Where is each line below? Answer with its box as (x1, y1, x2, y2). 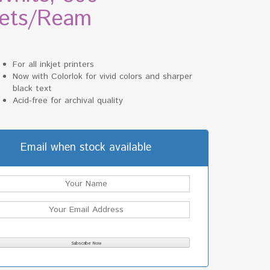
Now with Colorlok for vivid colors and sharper (13, 70, 193, 83)
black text (13, 82, 52, 95)
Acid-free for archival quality (13, 94, 124, 107)
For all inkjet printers (13, 58, 95, 71)
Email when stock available (20, 139, 152, 155)
